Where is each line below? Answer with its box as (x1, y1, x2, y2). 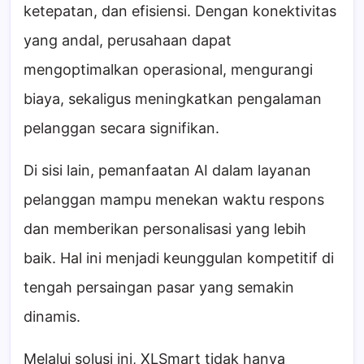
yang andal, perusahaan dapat (24, 32, 232, 50)
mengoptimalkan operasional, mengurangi (24, 61, 313, 79)
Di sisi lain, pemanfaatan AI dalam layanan (24, 162, 311, 180)
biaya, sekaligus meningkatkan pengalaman (24, 90, 322, 108)
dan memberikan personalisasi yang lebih (24, 220, 306, 238)
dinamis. (24, 308, 80, 326)
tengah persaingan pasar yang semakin (24, 279, 294, 297)
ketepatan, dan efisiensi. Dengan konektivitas (24, 2, 336, 20)
